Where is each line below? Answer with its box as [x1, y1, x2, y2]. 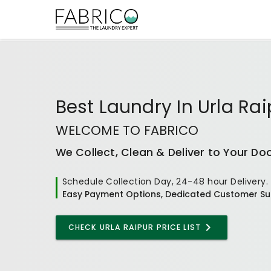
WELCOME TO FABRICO [55, 121, 198, 139]
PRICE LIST [154, 221, 201, 232]
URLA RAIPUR [100, 221, 154, 232]
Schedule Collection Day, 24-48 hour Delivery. [62, 175, 269, 188]
